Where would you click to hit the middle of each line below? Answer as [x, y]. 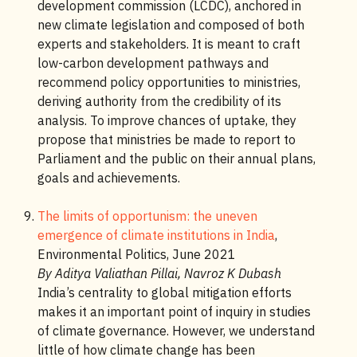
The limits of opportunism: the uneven [147, 216]
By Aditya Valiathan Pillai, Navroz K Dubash [159, 273]
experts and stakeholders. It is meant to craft [169, 44]
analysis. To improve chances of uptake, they [167, 120]
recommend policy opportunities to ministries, [169, 82]
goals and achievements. [108, 178]
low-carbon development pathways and [153, 63]
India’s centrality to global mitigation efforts [164, 292]
